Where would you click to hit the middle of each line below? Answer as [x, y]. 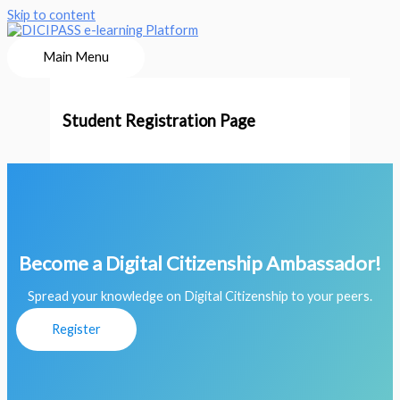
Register [76, 329]
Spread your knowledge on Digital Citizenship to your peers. [200, 296]
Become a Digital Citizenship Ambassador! [200, 263]
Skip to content [51, 15]
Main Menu [76, 57]
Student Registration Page [159, 121]
